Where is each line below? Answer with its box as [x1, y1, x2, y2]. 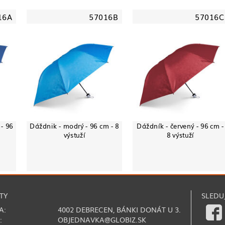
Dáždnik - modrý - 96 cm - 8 [30, 121, 119, 131]
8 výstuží [166, 130, 194, 140]
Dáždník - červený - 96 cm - [137, 121, 224, 131]
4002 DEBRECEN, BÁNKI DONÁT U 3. [58, 204, 181, 215]
